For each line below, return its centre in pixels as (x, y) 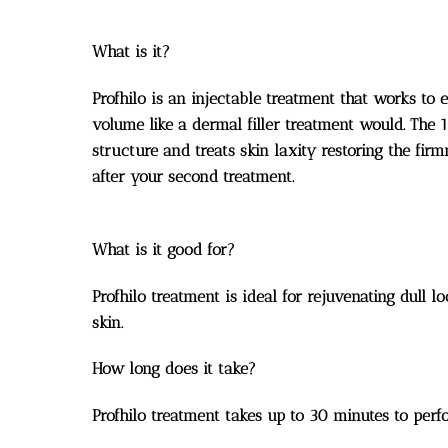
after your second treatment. (193, 176)
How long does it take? (174, 369)
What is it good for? (163, 249)
